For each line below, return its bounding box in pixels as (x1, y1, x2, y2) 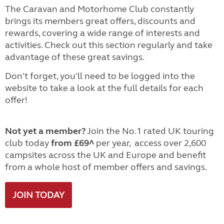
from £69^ (51, 137, 94, 148)
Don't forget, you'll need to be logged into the (5, 70, 195, 81)
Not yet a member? (5, 125, 85, 136)
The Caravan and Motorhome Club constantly (5, 3, 194, 14)
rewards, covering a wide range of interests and (5, 27, 200, 38)
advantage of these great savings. (5, 51, 144, 62)
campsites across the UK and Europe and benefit (5, 149, 206, 160)
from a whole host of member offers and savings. (5, 161, 207, 172)
